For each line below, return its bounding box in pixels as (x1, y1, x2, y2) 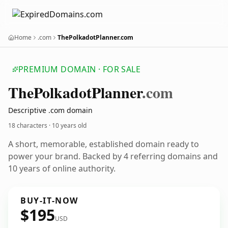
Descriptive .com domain (8, 105, 93, 115)
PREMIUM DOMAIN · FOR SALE (18, 64, 140, 75)
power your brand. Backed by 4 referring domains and (8, 151, 218, 162)
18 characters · (8, 121, 52, 130)
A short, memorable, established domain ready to (8, 138, 199, 150)
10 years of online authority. (8, 163, 116, 174)
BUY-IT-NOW (20, 195, 78, 206)
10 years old (52, 121, 87, 130)
